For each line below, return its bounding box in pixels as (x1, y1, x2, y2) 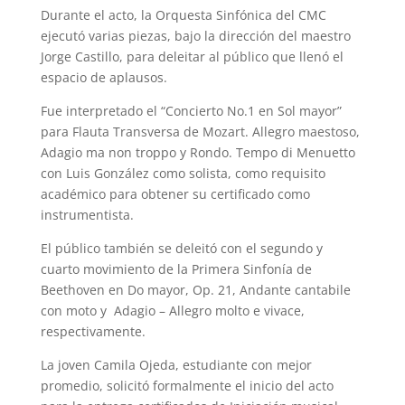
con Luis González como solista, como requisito (40, 164, 325, 182)
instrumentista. (40, 205, 137, 223)
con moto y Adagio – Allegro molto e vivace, (40, 301, 305, 319)
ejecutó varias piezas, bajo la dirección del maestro (40, 26, 351, 44)
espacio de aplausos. (40, 68, 167, 86)
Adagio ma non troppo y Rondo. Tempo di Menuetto (40, 143, 355, 161)
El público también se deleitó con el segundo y (40, 239, 323, 257)
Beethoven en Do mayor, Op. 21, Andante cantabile (40, 280, 351, 298)
